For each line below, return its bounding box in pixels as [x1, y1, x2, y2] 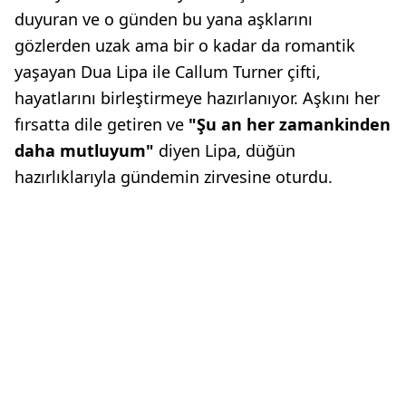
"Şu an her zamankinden [188, 113, 391, 135]
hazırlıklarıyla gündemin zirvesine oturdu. [14, 166, 333, 188]
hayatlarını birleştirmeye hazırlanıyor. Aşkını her [14, 87, 380, 109]
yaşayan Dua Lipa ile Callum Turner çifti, [14, 61, 321, 82]
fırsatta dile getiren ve [14, 113, 188, 135]
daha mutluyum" [14, 140, 159, 161]
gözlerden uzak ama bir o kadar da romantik [14, 34, 355, 56]
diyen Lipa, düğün [159, 140, 295, 161]
